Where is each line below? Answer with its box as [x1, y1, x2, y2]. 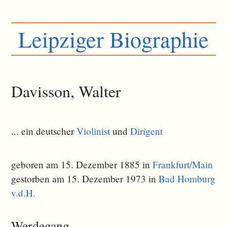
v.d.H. [11, 186, 36, 200]
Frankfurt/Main [153, 158, 213, 171]
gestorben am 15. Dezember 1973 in [11, 172, 159, 185]
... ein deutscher [11, 124, 77, 137]
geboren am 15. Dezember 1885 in [11, 158, 153, 171]
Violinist [77, 124, 110, 137]
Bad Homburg [159, 172, 216, 185]
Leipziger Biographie [18, 24, 209, 54]
